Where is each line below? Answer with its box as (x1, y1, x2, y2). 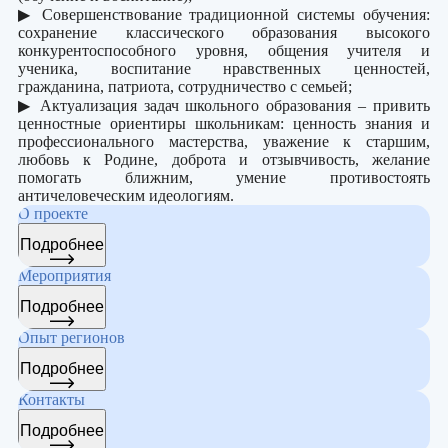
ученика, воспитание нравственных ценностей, (18, 60, 430, 77)
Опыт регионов (18, 329, 125, 346)
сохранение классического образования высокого (18, 24, 430, 41)
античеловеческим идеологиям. (18, 187, 234, 204)
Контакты (18, 391, 85, 408)
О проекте (18, 205, 88, 222)
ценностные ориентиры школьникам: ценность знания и (18, 115, 430, 132)
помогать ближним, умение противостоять (18, 169, 430, 186)
